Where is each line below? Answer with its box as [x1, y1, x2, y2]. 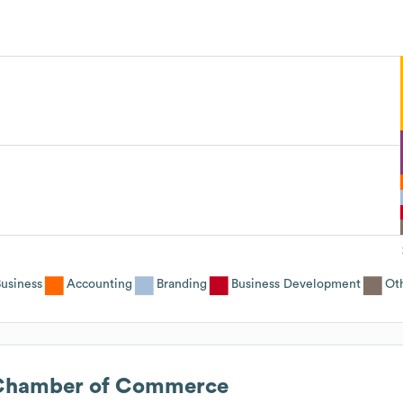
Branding [157, 277, 207, 291]
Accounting [67, 277, 132, 291]
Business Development [231, 277, 361, 291]
